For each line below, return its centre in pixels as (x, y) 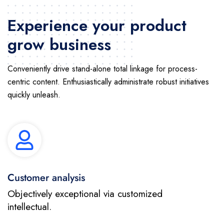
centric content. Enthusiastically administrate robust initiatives (108, 81)
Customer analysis (46, 177)
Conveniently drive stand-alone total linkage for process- (102, 68)
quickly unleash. (34, 94)
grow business (59, 44)
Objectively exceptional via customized (85, 193)
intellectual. (29, 206)
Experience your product (97, 25)
